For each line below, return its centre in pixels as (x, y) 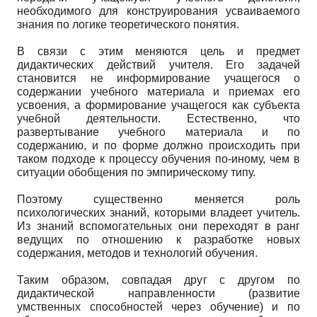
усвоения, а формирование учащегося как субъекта (158, 105)
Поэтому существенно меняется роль (158, 199)
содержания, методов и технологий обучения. (137, 253)
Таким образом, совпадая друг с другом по (158, 279)
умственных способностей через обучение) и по (158, 306)
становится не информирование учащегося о (158, 78)
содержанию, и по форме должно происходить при (158, 145)
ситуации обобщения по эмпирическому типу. (136, 172)
